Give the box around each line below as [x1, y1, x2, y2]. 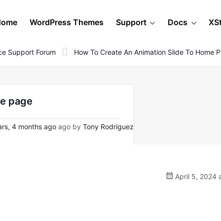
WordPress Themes [30, 17, 104, 27]
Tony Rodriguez [83, 122, 134, 131]
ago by [56, 122, 83, 131]
